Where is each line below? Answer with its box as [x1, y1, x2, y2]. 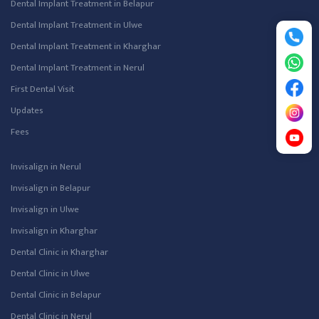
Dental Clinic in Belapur [11, 287, 101, 303]
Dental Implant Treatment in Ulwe [11, 17, 142, 33]
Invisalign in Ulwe [11, 202, 79, 217]
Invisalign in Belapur [11, 180, 90, 196]
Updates [11, 103, 43, 118]
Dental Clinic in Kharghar [11, 244, 108, 260]
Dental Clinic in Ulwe [11, 266, 90, 281]
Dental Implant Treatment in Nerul [11, 60, 145, 75]
